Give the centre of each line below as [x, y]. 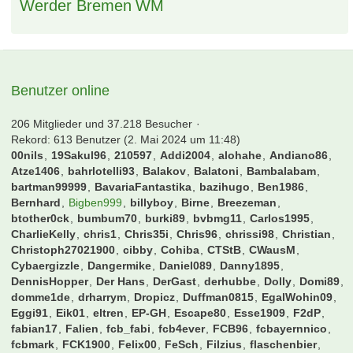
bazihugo [225, 192]
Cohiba [180, 255]
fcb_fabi [129, 334]
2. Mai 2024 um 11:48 [182, 145]
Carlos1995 [280, 224]
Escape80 [201, 318]
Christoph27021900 [63, 255]
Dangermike [120, 271]
